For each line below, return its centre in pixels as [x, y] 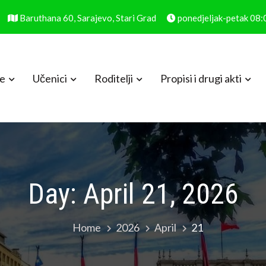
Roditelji [114, 78]
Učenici [50, 78]
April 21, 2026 [161, 194]
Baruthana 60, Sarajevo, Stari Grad [87, 18]
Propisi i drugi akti [201, 78]
